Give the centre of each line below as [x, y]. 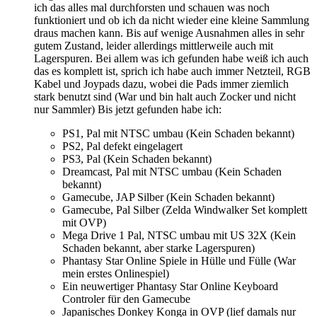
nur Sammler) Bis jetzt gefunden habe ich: [128, 109]
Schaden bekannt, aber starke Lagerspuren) [158, 248]
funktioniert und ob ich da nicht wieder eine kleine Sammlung [172, 20]
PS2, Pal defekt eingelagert [122, 146]
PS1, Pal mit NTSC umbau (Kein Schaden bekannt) [178, 133]
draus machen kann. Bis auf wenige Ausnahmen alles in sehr [169, 33]
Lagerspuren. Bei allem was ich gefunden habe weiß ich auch [171, 58]
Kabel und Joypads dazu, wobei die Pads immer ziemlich [161, 83]
